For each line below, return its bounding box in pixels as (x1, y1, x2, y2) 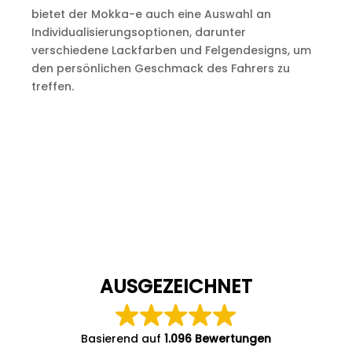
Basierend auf (81, 331, 164, 346)
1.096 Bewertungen (164, 331, 271, 346)
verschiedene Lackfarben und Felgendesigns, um (31, 42, 311, 58)
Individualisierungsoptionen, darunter (31, 24, 246, 40)
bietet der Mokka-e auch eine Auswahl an (31, 6, 271, 22)
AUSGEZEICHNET (100, 273, 252, 299)
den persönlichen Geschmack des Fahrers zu (31, 60, 290, 76)
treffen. (31, 79, 74, 94)
